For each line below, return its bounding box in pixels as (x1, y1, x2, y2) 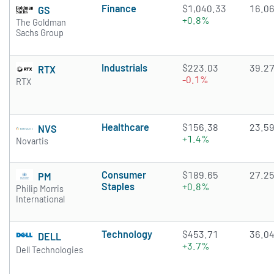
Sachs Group (16, 28, 64, 39)
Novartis (16, 136, 48, 147)
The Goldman (16, 17, 66, 28)
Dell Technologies (16, 245, 83, 256)
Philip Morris (16, 183, 64, 194)
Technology (102, 228, 152, 240)
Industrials (102, 62, 147, 74)
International (16, 194, 65, 205)
